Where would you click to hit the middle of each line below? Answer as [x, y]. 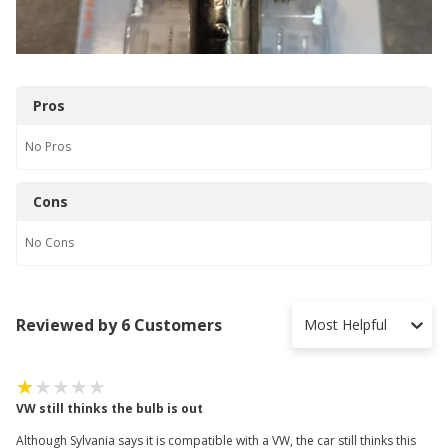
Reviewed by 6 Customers [119, 324]
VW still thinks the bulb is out [109, 408]
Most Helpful [345, 324]
